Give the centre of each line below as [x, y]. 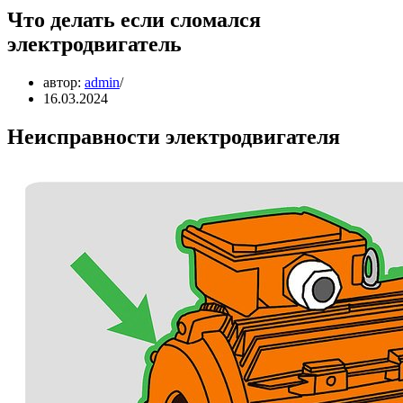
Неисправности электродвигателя [174, 136]
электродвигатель [94, 44]
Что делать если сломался [134, 19]
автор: [64, 82]
